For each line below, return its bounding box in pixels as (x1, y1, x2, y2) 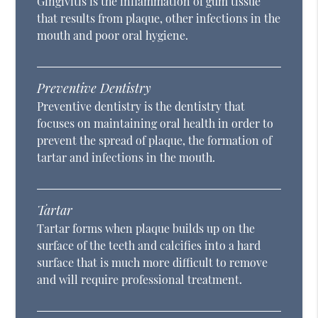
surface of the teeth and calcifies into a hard (37, 238, 261, 253)
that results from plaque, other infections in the (37, 11, 281, 26)
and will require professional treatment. (37, 272, 243, 287)
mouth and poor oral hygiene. (37, 28, 189, 43)
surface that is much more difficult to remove (37, 255, 268, 270)
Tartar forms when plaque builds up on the (37, 221, 256, 236)
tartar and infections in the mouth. (37, 150, 216, 165)
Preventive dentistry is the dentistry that (37, 99, 246, 114)
